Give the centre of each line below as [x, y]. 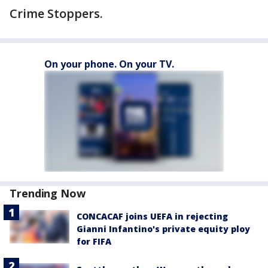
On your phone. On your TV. [109, 64]
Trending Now [48, 194]
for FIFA [94, 242]
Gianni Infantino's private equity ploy [163, 229]
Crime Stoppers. [56, 14]
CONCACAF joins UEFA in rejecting [152, 217]
